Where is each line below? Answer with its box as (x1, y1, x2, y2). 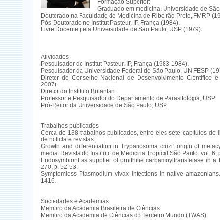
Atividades (40, 54, 69, 60)
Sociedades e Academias (40, 198, 109, 205)
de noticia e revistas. (40, 136, 95, 143)
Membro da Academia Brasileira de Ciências (40, 205, 160, 212)
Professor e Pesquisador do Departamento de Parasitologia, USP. (40, 95, 216, 102)
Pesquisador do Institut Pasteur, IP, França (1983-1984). (40, 60, 189, 67)
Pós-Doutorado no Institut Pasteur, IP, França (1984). (40, 19, 180, 26)
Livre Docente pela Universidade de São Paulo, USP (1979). (40, 26, 202, 33)
